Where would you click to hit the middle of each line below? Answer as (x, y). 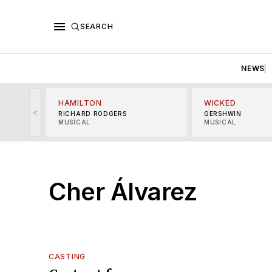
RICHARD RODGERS (93, 113)
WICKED (220, 103)
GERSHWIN (223, 113)
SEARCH (97, 26)
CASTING (67, 256)
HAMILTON (80, 103)
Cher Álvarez (123, 191)
